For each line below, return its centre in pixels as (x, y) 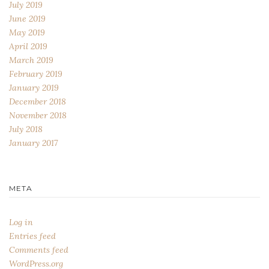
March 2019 (31, 60)
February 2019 (36, 74)
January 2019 (34, 88)
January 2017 (33, 143)
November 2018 (38, 116)
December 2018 (38, 102)
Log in (21, 222)
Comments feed (39, 249)
